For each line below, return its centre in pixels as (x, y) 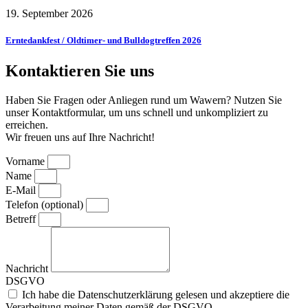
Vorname (26, 161)
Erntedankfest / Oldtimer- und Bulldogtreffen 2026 (103, 41)
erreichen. (27, 124)
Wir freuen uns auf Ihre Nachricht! (80, 137)
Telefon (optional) (46, 204)
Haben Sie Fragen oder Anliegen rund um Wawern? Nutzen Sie (144, 100)
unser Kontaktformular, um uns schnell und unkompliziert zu (137, 112)
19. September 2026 (49, 14)
